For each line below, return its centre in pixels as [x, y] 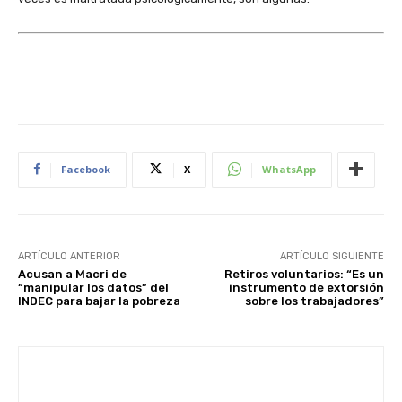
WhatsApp [289, 169]
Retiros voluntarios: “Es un [304, 274]
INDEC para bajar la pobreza [99, 301]
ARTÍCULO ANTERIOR [69, 256]
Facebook [86, 169]
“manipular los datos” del [93, 287]
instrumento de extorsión [306, 287]
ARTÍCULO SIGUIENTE [332, 256]
